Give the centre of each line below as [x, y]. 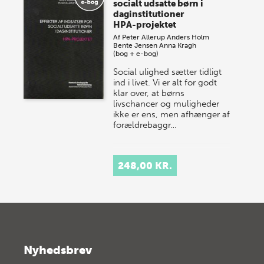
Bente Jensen [136, 45]
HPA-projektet [145, 24]
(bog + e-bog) [136, 53]
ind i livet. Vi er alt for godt [165, 82]
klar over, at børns [149, 93]
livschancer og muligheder [166, 103]
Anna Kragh [178, 45]
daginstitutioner [149, 14]
